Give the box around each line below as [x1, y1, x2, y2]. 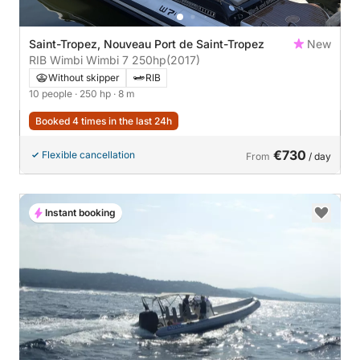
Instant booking [45, 206, 116, 219]
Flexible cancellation [42, 148, 135, 161]
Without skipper [48, 71, 120, 84]
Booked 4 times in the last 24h [35, 114, 172, 127]
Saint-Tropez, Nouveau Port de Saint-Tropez [29, 36, 266, 51]
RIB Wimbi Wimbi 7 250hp [132, 52, 166, 67]
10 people [29, 87, 75, 100]
